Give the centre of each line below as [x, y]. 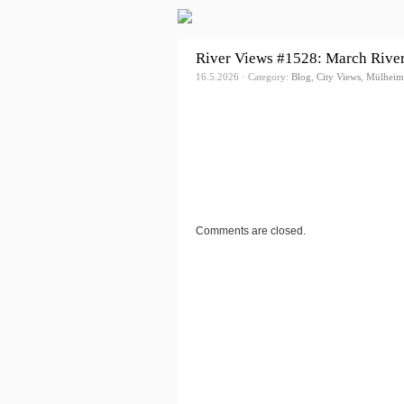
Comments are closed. [251, 231]
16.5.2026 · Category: [243, 77]
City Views [339, 77]
